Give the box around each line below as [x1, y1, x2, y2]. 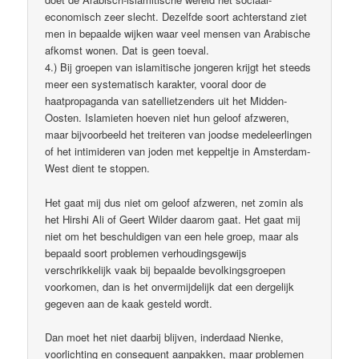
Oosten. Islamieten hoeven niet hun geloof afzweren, [45, 110, 290, 126]
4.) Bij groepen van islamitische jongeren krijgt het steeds [45, 59, 312, 75]
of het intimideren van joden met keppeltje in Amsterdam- [45, 143, 311, 159]
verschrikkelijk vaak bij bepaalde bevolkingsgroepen [45, 261, 286, 277]
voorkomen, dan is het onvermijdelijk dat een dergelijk [45, 278, 295, 294]
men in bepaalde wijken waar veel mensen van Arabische [45, 26, 311, 42]
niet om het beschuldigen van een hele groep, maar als [45, 228, 300, 244]
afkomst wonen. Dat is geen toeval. [45, 42, 210, 58]
